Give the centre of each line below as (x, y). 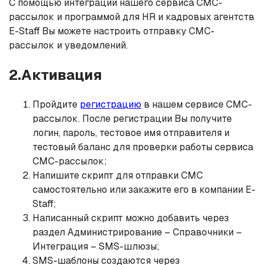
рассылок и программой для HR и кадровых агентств (132, 17)
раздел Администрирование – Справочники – (137, 232)
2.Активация (55, 75)
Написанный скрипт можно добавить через (131, 218)
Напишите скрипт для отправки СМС (118, 175)
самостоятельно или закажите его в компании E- (144, 189)
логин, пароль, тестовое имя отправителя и (131, 132)
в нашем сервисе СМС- (197, 104)
